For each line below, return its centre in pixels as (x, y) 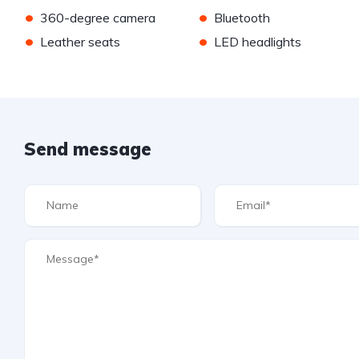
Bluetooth (242, 17)
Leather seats (80, 41)
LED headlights (257, 41)
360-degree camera (98, 17)
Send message (88, 149)
